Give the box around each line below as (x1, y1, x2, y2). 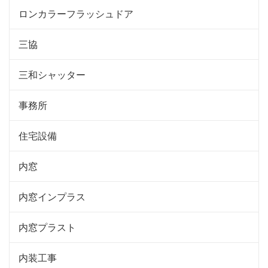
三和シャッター (19, 67, 86, 81)
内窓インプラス (19, 189, 86, 203)
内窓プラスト (19, 220, 76, 234)
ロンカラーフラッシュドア (19, 6, 133, 20)
